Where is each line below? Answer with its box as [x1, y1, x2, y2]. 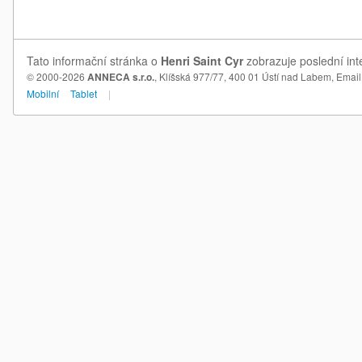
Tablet [70, 86, 97, 100]
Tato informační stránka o [27, 53, 161, 69]
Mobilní [27, 86, 59, 100]
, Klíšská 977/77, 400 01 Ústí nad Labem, [154, 69, 336, 83]
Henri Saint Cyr [161, 53, 243, 69]
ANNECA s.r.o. [87, 69, 154, 84]
